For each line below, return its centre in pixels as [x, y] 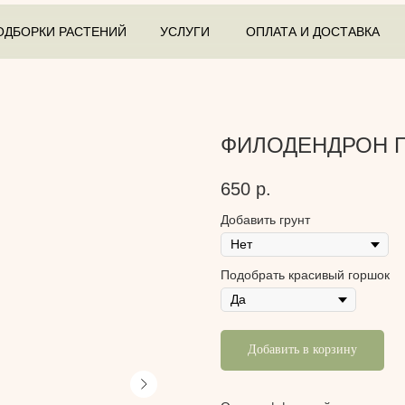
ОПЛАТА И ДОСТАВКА [312, 31]
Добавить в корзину [302, 350]
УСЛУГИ [184, 31]
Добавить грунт [265, 220]
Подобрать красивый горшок [305, 275]
